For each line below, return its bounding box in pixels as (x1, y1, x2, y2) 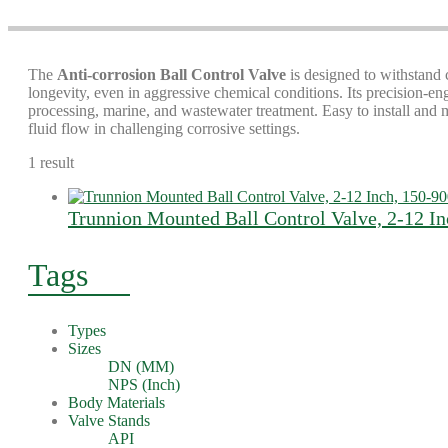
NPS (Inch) (108, 376, 180, 393)
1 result (28, 154, 74, 171)
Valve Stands (68, 412, 150, 429)
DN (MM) (108, 358, 174, 375)
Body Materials (68, 394, 165, 411)
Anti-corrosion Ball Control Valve (57, 66, 286, 83)
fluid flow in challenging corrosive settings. (28, 120, 300, 137)
